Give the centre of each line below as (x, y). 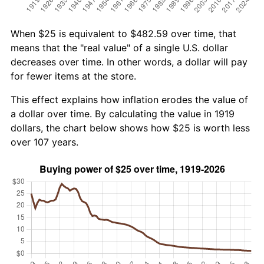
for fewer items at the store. (73, 76)
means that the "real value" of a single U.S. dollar (119, 47)
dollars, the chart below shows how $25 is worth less (130, 128)
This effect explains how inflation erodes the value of (129, 99)
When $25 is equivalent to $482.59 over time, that (123, 33)
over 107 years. (44, 142)
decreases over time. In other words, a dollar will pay (129, 62)
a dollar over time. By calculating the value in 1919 (123, 113)
